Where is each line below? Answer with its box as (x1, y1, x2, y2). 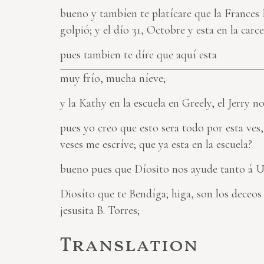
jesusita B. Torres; (60, 203, 140, 218)
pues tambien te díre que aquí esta (60, 48, 217, 62)
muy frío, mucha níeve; (60, 71, 166, 86)
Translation (60, 232, 198, 260)
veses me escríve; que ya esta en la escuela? (60, 137, 252, 152)
